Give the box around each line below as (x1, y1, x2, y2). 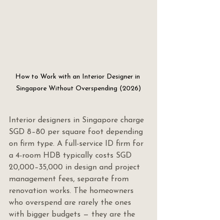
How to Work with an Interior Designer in (15, 73, 142, 81)
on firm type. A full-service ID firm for (9, 140, 146, 148)
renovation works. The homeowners (9, 187, 136, 195)
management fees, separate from (9, 175, 131, 184)
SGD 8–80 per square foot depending (9, 128, 145, 137)
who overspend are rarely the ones (9, 199, 134, 207)
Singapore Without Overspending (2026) (16, 85, 141, 93)
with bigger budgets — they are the (9, 211, 137, 219)
